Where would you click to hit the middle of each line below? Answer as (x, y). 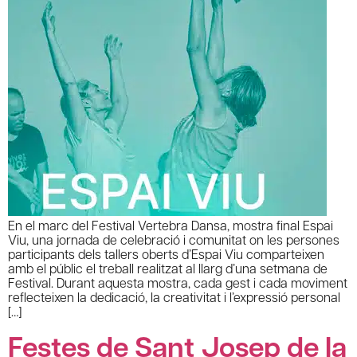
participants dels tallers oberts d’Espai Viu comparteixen (166, 253)
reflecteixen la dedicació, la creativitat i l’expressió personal (174, 296)
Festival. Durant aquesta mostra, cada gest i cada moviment (178, 282)
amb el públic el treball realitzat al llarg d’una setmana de (168, 268)
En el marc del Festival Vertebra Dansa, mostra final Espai (171, 225)
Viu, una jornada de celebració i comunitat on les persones (174, 239)
